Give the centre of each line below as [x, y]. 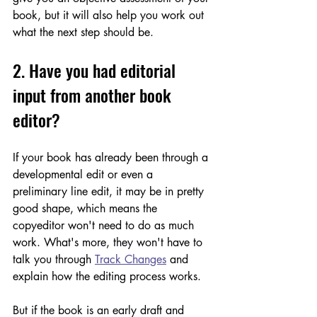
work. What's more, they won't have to [109, 242]
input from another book [94, 94]
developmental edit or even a [85, 174]
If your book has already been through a [112, 157]
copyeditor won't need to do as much [105, 225]
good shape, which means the [87, 208]
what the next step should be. [83, 32]
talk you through [54, 259]
